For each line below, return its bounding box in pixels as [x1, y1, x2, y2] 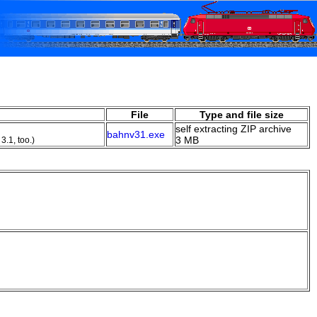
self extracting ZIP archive [175, 122, 292, 134]
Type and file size [199, 108, 284, 120]
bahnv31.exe [107, 128, 165, 140]
